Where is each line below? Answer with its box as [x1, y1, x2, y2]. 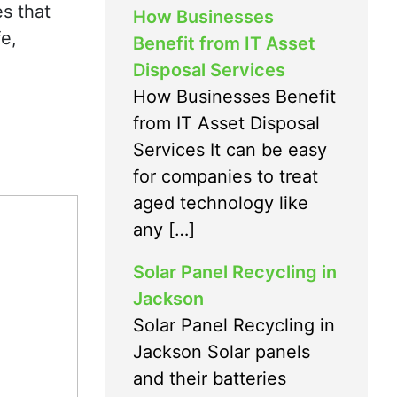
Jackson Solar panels [133, 340, 310, 362]
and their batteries [133, 367, 286, 389]
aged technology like [133, 191, 308, 214]
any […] [133, 218, 195, 240]
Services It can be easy [133, 138, 327, 160]
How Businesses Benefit [133, 85, 336, 107]
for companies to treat [133, 165, 318, 187]
